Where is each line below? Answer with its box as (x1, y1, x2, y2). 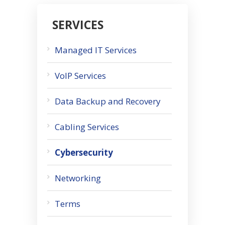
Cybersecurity (55, 146, 113, 158)
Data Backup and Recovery (55, 95, 161, 107)
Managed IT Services (55, 44, 137, 56)
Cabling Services (55, 121, 119, 133)
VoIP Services (55, 69, 106, 81)
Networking (55, 172, 101, 184)
